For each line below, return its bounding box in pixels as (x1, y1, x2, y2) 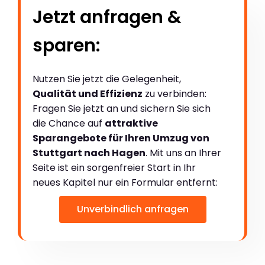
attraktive (105, 116, 158, 130)
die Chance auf (33, 116, 105, 130)
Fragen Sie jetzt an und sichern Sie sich (33, 101, 211, 115)
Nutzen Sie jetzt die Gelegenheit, (33, 72, 181, 86)
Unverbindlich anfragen (76, 202, 189, 216)
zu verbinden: (143, 86, 206, 101)
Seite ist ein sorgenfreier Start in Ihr (33, 160, 196, 174)
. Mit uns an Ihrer (146, 146, 221, 160)
